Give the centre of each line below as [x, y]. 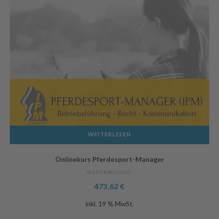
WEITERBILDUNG [109, 172]
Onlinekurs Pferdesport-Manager [109, 159]
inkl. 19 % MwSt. [109, 204]
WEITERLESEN [109, 134]
